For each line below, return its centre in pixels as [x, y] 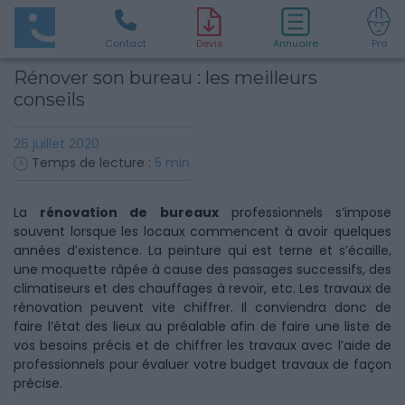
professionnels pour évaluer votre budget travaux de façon [202, 364]
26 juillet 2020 [57, 144]
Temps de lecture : [91, 163]
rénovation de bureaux [129, 212]
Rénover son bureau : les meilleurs [165, 78]
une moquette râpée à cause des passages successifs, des [202, 269]
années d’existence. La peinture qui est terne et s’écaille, [202, 250]
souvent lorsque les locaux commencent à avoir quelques [202, 231]
